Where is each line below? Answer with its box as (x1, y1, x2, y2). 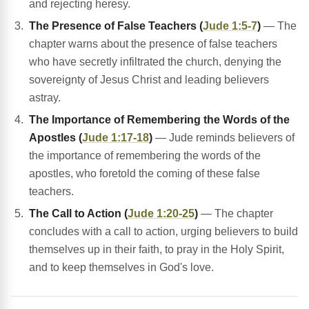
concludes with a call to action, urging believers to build (29, 226, 298, 238)
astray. (29, 92, 61, 104)
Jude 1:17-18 (82, 132, 149, 144)
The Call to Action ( (29, 208, 128, 220)
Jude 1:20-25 (128, 208, 195, 220)
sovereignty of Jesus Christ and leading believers (29, 74, 269, 86)
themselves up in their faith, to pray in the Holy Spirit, (29, 243, 284, 256)
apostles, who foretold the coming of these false (29, 168, 260, 180)
